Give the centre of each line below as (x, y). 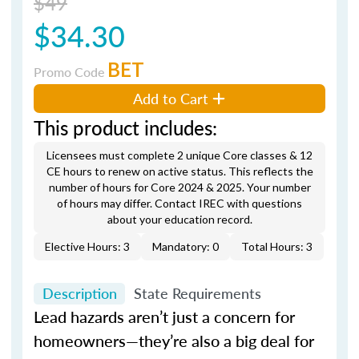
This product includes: (125, 127)
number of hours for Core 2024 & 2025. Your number (179, 187)
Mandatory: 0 (186, 246)
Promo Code (71, 71)
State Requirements (197, 293)
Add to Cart (171, 98)
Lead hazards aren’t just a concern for (164, 317)
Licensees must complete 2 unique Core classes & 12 (179, 155)
